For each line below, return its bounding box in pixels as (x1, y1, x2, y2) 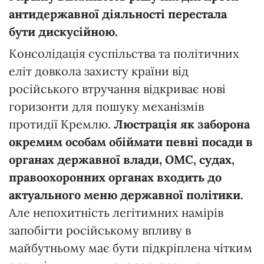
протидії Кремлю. (9, 116, 114, 131)
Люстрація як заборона (114, 116, 250, 131)
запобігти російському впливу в (9, 222, 191, 237)
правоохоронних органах (9, 169, 157, 184)
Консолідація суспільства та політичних (9, 45, 239, 61)
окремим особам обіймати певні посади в (9, 134, 253, 149)
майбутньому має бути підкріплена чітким (9, 240, 252, 255)
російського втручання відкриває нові (9, 81, 226, 96)
